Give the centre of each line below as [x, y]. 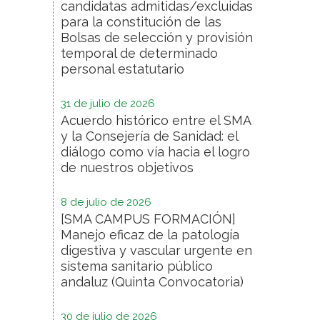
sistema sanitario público [137, 266]
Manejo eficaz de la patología [150, 235]
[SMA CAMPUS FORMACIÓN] [148, 219]
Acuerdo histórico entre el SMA [156, 121]
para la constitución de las [141, 22]
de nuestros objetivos [127, 168]
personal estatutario [122, 69]
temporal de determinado [139, 54]
